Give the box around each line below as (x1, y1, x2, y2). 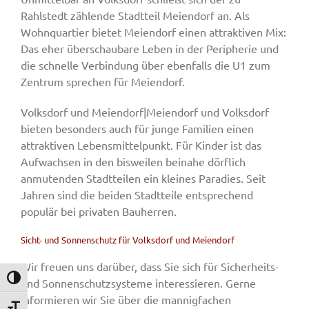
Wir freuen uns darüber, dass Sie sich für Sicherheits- (21, 259, 279, 274)
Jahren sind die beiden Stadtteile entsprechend (21, 188, 253, 202)
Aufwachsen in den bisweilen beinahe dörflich (21, 154, 246, 169)
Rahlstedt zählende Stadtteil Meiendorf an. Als (21, 8, 250, 23)
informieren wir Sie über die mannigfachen (21, 292, 231, 307)
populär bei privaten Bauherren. (21, 204, 177, 219)
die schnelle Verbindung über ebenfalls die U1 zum (21, 58, 270, 72)
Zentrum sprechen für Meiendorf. (21, 74, 185, 89)
